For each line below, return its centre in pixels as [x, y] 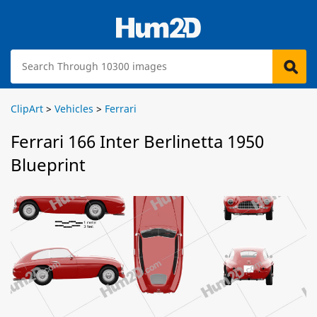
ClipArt [27, 109]
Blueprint [48, 165]
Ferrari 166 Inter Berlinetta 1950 [137, 141]
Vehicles [74, 109]
